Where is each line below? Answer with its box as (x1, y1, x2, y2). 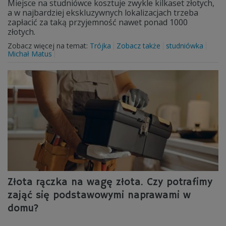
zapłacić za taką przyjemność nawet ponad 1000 (8, 17, 188, 28)
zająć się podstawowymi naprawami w (8, 189, 191, 202)
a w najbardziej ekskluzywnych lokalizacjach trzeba (8, 7, 198, 18)
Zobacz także (117, 41, 160, 50)
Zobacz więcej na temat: (8, 41, 90, 50)
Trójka (90, 41, 111, 50)
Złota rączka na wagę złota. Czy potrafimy (8, 176, 212, 189)
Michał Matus (8, 49, 52, 59)
